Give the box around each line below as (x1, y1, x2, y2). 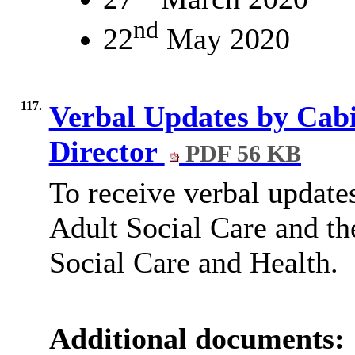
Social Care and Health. (48, 245, 338, 279)
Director (48, 134, 165, 168)
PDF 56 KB (179, 139, 302, 167)
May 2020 (158, 22, 290, 56)
